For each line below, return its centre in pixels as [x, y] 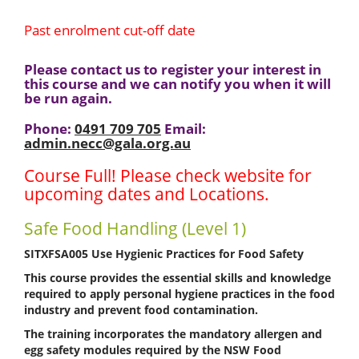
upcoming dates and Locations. [147, 194]
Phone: [49, 128]
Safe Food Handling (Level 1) [135, 228]
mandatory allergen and [256, 333]
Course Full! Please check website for [168, 175]
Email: [185, 128]
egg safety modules [78, 349]
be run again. [68, 98]
